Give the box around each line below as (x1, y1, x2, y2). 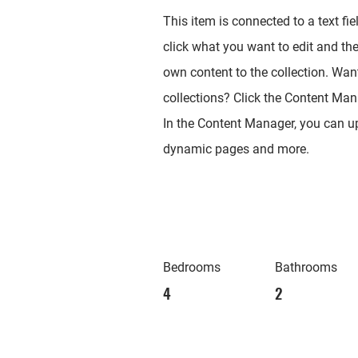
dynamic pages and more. (163, 141, 309, 157)
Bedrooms (163, 260, 221, 275)
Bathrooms (275, 260, 337, 275)
